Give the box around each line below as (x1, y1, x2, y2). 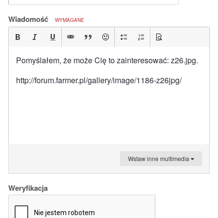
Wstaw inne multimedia (128, 154, 191, 163)
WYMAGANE (55, 17, 84, 23)
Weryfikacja (8, 182, 48, 193)
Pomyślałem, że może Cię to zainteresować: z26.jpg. (16, 54, 198, 66)
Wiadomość (8, 14, 50, 24)
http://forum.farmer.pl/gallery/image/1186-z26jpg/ (16, 74, 182, 86)
